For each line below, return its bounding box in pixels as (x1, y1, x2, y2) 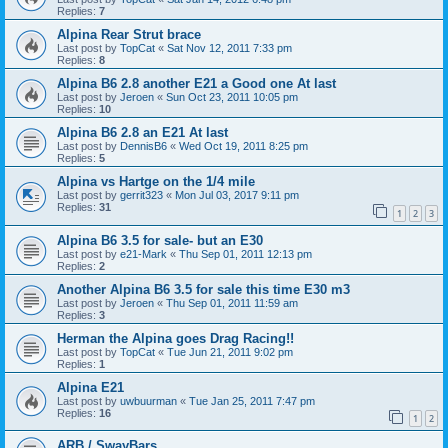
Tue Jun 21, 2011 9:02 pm (167, 345, 293, 358)
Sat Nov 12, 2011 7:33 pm (167, 41, 292, 54)
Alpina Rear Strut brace (57, 26, 201, 42)
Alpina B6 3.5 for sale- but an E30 (57, 232, 263, 248)
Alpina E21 (57, 379, 124, 395)
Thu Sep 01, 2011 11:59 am (166, 296, 298, 309)
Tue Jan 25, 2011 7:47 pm (189, 394, 315, 407)
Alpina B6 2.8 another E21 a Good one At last (57, 75, 336, 91)
